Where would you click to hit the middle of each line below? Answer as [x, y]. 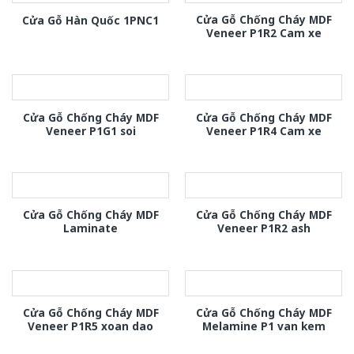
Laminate [90, 228]
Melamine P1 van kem [264, 326]
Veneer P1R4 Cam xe [264, 130]
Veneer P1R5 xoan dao [90, 326]
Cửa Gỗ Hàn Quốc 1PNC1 [90, 20]
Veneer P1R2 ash [264, 228]
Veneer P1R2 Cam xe [264, 33]
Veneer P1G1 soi [90, 130]
